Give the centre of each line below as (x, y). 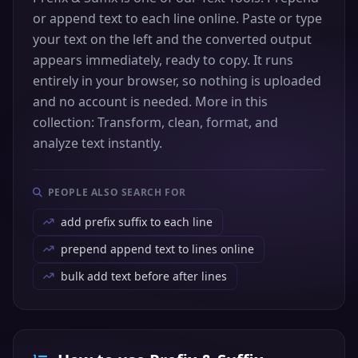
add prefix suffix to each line (137, 222)
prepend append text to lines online (157, 249)
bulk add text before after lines (144, 276)
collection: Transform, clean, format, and (155, 122)
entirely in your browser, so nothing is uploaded (177, 81)
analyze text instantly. (97, 143)
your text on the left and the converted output (172, 39)
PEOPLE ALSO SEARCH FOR (117, 192)
